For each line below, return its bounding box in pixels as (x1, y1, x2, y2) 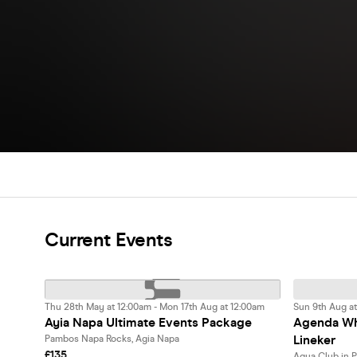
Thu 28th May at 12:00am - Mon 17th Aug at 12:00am (45, 301, 265, 312)
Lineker (293, 332, 335, 347)
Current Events (45, 229, 172, 252)
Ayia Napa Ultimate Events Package (45, 315, 252, 330)
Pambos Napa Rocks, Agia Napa (45, 333, 179, 344)
